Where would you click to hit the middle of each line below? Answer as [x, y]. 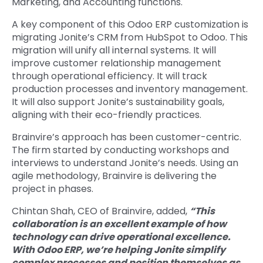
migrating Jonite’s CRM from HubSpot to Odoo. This [130, 38]
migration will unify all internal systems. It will [114, 50]
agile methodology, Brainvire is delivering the [114, 176]
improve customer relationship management [117, 63]
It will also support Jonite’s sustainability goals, [118, 102]
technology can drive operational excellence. [121, 237]
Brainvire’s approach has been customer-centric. [127, 137]
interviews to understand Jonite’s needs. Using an [125, 163]
